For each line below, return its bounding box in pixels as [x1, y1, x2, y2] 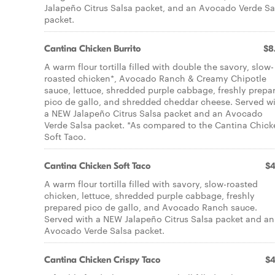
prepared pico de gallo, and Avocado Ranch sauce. [44, 201, 257, 213]
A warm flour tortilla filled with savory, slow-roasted [44, 177, 258, 190]
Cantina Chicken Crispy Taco [44, 254, 160, 265]
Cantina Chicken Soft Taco [44, 160, 150, 171]
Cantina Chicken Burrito [44, 43, 141, 54]
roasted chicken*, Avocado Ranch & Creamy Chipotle [44, 72, 266, 84]
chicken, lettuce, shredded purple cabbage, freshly [44, 189, 255, 201]
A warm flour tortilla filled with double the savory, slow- [44, 60, 274, 72]
